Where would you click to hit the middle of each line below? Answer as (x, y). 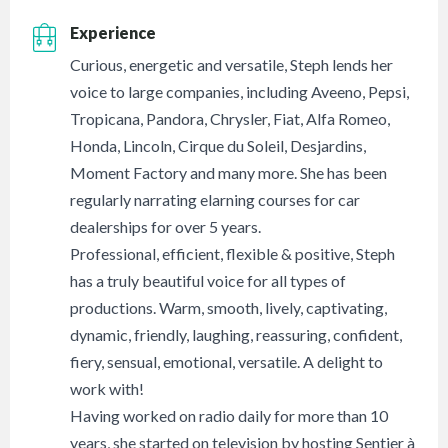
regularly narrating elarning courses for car (215, 200)
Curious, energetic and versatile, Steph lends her (232, 65)
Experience (113, 33)
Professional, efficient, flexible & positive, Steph (233, 254)
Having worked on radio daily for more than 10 (229, 416)
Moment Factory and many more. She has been (229, 173)
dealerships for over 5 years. (166, 227)
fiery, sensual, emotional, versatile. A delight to (227, 362)
